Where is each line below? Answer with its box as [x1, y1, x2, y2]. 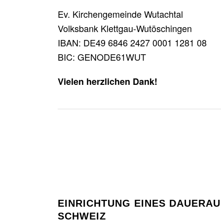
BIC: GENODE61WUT [58, 50, 146, 63]
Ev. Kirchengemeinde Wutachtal [58, 7, 183, 20]
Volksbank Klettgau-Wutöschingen [58, 22, 192, 35]
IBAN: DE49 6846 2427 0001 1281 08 [58, 36, 207, 49]
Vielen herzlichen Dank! [58, 75, 157, 88]
